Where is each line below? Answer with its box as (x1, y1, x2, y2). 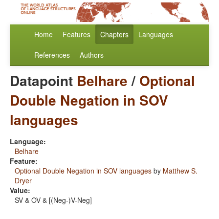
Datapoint (10, 70, 77, 91)
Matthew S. (163, 166, 197, 176)
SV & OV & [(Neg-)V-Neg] (15, 195, 92, 205)
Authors (80, 50, 104, 60)
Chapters (100, 29, 129, 40)
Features (63, 29, 90, 40)
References (34, 50, 70, 60)
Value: (10, 185, 30, 196)
